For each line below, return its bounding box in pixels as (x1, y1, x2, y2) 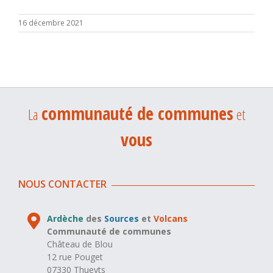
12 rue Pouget (47, 250, 104, 263)
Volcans (154, 212, 188, 224)
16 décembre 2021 (18, 17, 83, 28)
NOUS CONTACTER (18, 177, 107, 191)
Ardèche (47, 212, 84, 224)
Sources (104, 212, 140, 224)
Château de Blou (47, 238, 113, 250)
